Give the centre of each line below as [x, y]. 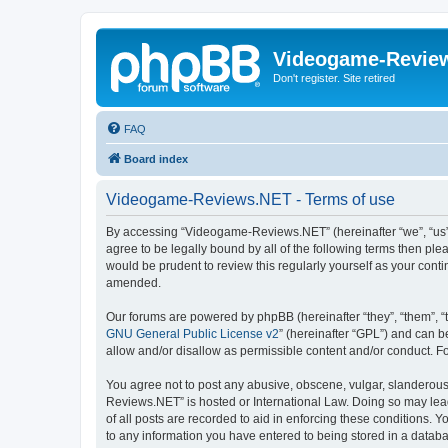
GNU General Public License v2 [192, 333]
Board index [156, 158]
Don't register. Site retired [334, 78]
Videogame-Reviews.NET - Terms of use [250, 199]
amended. [133, 282]
